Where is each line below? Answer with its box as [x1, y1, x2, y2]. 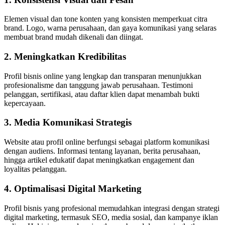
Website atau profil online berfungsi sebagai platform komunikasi [4, 138, 209, 147]
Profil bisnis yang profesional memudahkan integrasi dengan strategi [4, 203, 219, 212]
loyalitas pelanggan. [4, 165, 67, 174]
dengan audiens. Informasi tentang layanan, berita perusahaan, [4, 147, 200, 156]
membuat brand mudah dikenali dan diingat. [4, 33, 143, 42]
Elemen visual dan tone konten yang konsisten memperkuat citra [4, 15, 207, 24]
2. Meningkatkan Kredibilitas [4, 51, 126, 62]
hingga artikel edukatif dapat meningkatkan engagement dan [4, 156, 194, 165]
